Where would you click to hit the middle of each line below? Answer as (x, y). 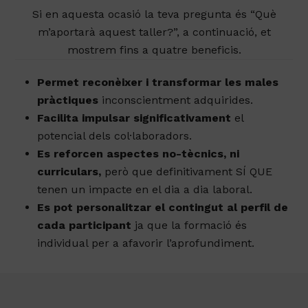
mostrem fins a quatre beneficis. (154, 50)
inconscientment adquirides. (176, 100)
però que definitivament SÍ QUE (187, 172)
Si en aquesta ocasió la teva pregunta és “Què (154, 14)
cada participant (85, 225)
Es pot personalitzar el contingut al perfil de (163, 208)
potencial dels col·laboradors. (115, 136)
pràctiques (68, 100)
